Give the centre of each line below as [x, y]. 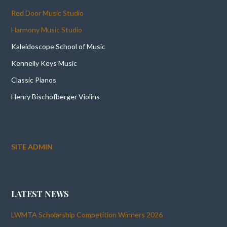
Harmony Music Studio [47, 29]
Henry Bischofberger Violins [56, 96]
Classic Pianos [34, 80]
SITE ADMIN [32, 146]
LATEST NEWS [40, 194]
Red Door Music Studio [48, 13]
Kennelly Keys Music [44, 63]
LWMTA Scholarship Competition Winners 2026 [87, 215]
